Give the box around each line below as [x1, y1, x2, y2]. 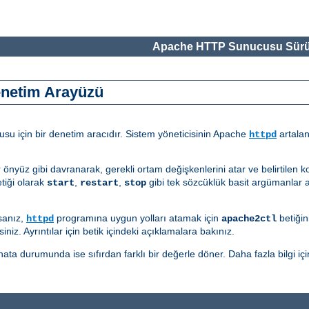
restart [80, 177, 119, 189]
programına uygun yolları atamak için [54, 212, 221, 224]
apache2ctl [221, 213, 277, 225]
